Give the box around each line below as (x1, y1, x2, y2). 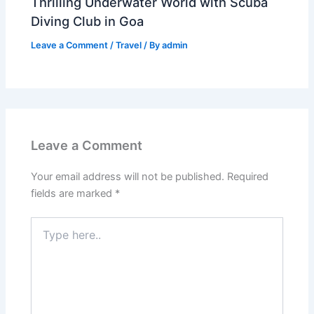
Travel (116, 40, 142, 51)
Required (227, 170, 269, 184)
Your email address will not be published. (31, 170, 225, 184)
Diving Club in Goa (31, 13, 144, 29)
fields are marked (31, 187, 116, 200)
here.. (30, 231, 57, 243)
